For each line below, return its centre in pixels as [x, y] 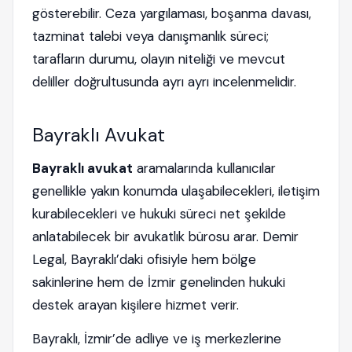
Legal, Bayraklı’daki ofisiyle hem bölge [144, 259]
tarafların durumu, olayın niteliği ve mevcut [159, 59]
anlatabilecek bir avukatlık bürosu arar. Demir [165, 236]
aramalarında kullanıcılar [204, 168]
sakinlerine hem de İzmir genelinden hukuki [159, 282]
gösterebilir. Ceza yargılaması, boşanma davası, [172, 13]
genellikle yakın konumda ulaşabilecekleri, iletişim [176, 191]
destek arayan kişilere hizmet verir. [136, 305]
